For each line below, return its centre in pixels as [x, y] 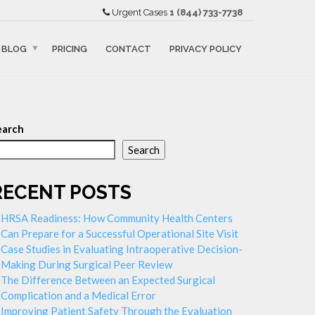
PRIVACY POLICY [206, 49]
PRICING [70, 49]
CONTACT [128, 49]
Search [144, 150]
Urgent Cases [140, 12]
